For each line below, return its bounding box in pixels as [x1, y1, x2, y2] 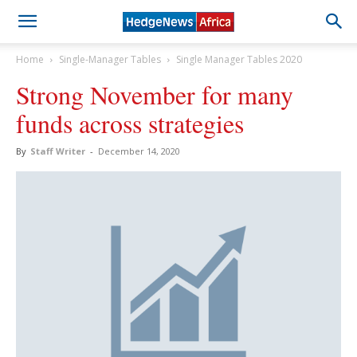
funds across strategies [16, 106, 244, 140]
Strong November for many [16, 77, 293, 112]
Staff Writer [30, 145, 85, 157]
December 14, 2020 [98, 145, 180, 157]
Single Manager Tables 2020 [176, 53, 302, 66]
